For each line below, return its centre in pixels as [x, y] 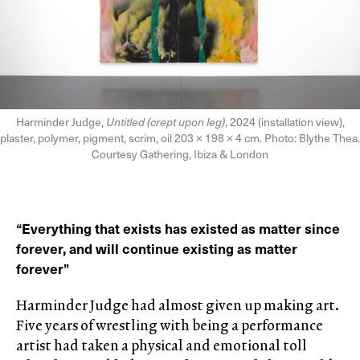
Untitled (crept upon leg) [165, 121]
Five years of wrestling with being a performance [170, 325]
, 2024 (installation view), [284, 121]
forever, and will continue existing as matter [157, 248]
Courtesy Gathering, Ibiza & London [180, 153]
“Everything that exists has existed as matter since [178, 228]
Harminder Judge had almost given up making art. [178, 305]
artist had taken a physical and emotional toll [162, 345]
